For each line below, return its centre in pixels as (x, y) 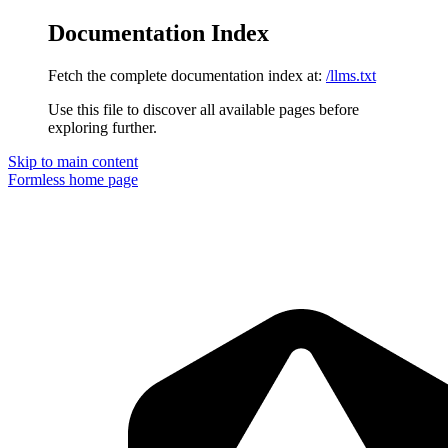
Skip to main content (73, 161)
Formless (36, 179)
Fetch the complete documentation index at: (185, 75)
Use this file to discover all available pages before (203, 109)
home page (101, 179)
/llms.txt (351, 75)
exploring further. (102, 127)
